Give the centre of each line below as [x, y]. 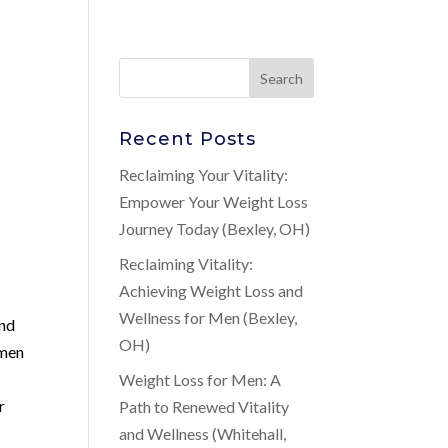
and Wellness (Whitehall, [203, 433]
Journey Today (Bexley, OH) [215, 228]
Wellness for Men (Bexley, [208, 317]
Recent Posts [188, 139]
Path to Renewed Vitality [204, 406]
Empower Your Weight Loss [214, 201]
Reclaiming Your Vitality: [204, 174]
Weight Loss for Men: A [200, 379]
